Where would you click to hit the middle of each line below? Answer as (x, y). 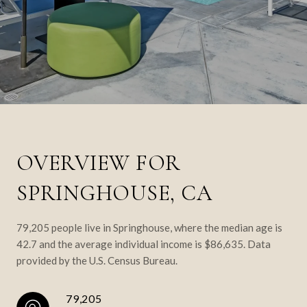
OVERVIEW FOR (99, 163)
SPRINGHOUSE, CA (114, 193)
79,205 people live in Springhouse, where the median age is (149, 228)
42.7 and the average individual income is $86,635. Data (144, 244)
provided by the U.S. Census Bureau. (97, 260)
